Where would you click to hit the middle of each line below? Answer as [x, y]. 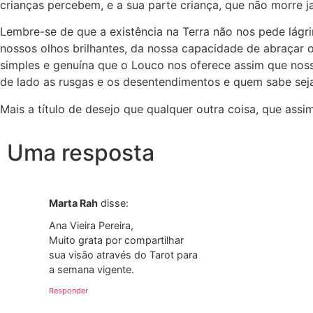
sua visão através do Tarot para [123, 255]
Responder [68, 290]
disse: [115, 203]
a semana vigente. [92, 270]
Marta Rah [73, 203]
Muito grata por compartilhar [116, 240]
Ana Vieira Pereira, [91, 226]
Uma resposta [81, 153]
